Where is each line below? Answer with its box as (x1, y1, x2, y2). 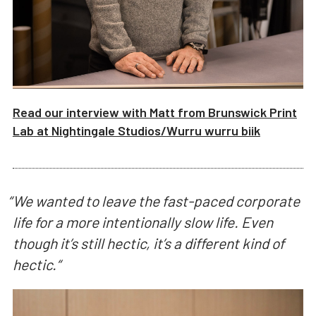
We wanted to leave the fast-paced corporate (12, 192, 300, 210)
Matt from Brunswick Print (149, 104, 297, 120)
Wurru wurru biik (166, 122, 260, 138)
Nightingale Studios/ (51, 122, 166, 138)
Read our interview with (12, 104, 150, 120)
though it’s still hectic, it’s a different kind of (12, 234, 284, 253)
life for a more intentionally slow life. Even (12, 213, 273, 231)
